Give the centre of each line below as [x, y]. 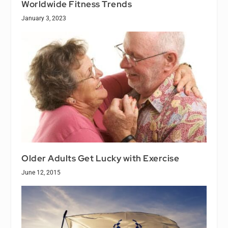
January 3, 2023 [44, 19]
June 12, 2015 [41, 172]
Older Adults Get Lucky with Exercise [101, 158]
